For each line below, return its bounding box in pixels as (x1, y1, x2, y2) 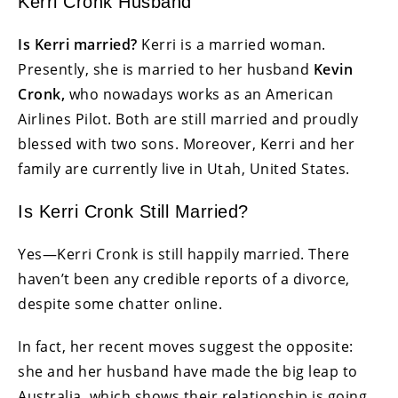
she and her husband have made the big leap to (18, 362, 358, 382)
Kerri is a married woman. (137, 35, 326, 55)
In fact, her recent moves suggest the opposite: (18, 337, 354, 357)
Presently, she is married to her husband (18, 60, 314, 80)
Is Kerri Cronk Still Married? (18, 202, 249, 222)
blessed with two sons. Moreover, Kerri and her (18, 134, 354, 155)
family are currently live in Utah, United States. (18, 159, 350, 179)
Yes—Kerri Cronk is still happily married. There (18, 244, 350, 265)
